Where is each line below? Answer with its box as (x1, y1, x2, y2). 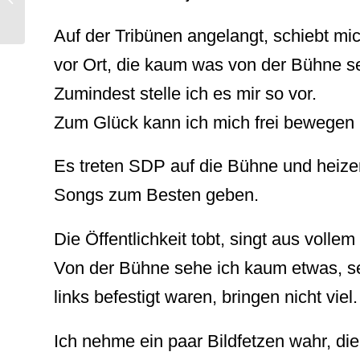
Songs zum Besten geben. (54, 185, 259, 206)
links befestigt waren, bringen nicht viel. (54, 287, 358, 308)
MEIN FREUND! (28, 2, 104, 14)
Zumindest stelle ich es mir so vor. (54, 83, 317, 104)
